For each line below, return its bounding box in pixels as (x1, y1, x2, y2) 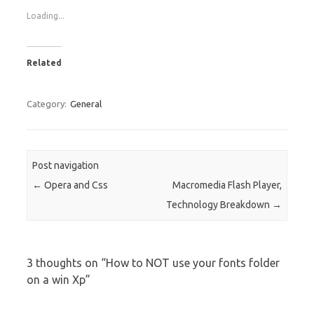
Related (27, 57, 62, 67)
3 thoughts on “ (27, 256, 106, 269)
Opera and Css (42, 179, 109, 191)
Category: (27, 98, 69, 109)
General (70, 98, 102, 109)
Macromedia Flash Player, (172, 179, 282, 191)
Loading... (27, 11, 64, 20)
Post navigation (32, 160, 100, 172)
